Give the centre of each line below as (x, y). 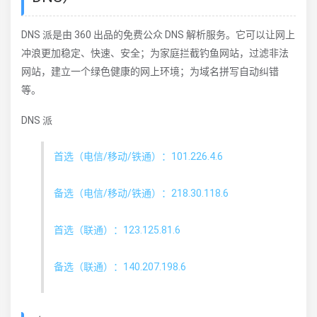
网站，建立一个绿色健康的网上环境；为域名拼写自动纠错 (150, 72)
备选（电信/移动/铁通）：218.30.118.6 (141, 193)
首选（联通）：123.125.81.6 (117, 230)
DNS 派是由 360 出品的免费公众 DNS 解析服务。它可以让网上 (158, 35)
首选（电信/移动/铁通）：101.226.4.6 (138, 156)
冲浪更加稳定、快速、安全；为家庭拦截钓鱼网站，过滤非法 (155, 53)
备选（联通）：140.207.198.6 (120, 266)
